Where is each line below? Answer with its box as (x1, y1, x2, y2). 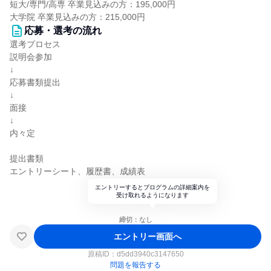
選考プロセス (10, 39, 60, 49)
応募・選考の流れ (24, 25, 102, 36)
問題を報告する (110, 261, 161, 269)
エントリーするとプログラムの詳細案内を (95, 184, 210, 191)
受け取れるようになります (116, 192, 189, 198)
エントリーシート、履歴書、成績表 (10, 166, 145, 176)
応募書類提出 (10, 77, 60, 87)
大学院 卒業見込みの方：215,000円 (10, 12, 145, 22)
